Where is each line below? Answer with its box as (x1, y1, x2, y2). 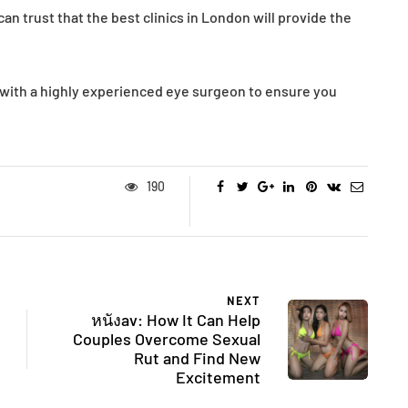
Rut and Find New (134, 348, 260, 369)
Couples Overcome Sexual (73, 329, 260, 350)
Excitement (176, 367, 260, 388)
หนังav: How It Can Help (91, 310, 260, 331)
